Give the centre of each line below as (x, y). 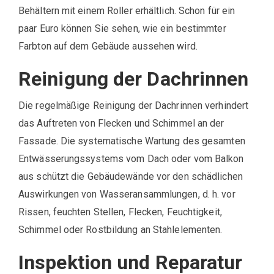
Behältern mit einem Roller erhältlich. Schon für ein (127, 11)
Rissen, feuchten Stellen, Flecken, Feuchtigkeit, (120, 212)
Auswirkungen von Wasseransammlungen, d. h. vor (127, 194)
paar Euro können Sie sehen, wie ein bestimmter (122, 28)
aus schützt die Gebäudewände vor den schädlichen (131, 176)
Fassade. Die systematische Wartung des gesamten (132, 141)
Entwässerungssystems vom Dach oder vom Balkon (131, 159)
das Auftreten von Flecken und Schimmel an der (121, 123)
